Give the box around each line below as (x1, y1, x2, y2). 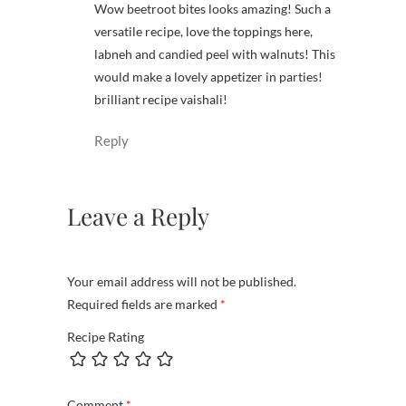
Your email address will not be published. (67, 273, 296, 289)
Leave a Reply (67, 200, 209, 233)
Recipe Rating (67, 329, 144, 345)
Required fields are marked (67, 295, 220, 312)
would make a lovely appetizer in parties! (94, 68, 323, 84)
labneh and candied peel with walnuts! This (94, 45, 335, 62)
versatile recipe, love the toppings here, (94, 23, 313, 39)
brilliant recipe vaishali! (94, 91, 227, 107)
